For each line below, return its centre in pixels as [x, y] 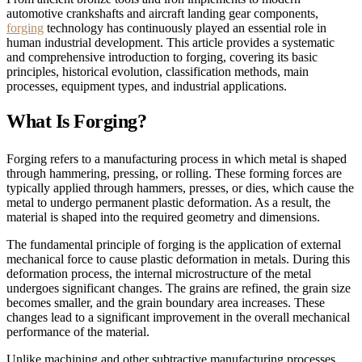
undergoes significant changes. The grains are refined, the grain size [179, 288]
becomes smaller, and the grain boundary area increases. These [166, 303]
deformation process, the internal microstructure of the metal [159, 274]
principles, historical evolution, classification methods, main [158, 72]
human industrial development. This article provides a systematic [170, 43]
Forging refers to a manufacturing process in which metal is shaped [177, 159]
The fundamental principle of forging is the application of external [174, 245]
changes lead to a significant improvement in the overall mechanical [178, 318]
